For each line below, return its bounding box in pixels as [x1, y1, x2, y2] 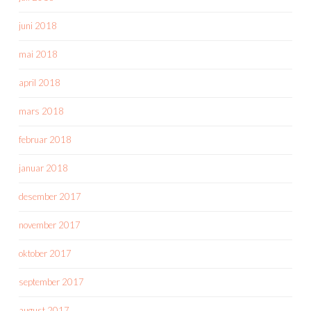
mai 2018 [19, 49, 58, 60]
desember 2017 [19, 191, 81, 203]
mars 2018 [19, 106, 64, 117]
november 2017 [19, 219, 81, 231]
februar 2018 [19, 134, 72, 146]
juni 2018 [19, 20, 57, 32]
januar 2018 [19, 162, 68, 174]
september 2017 [19, 276, 84, 288]
